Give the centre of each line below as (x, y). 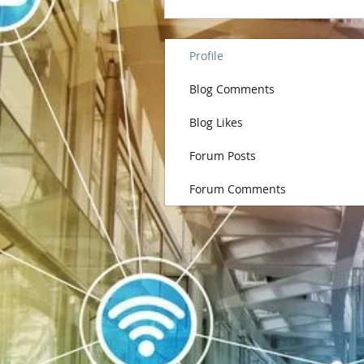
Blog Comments (232, 89)
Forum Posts (223, 156)
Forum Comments (238, 189)
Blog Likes (216, 122)
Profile (206, 56)
